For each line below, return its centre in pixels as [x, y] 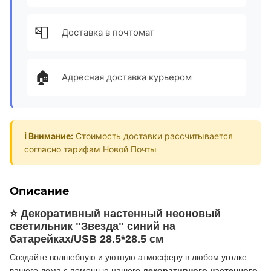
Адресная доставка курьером [127, 77]
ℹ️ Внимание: [49, 136]
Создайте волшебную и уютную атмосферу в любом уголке [128, 257]
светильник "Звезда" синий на [93, 226]
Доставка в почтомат [108, 32]
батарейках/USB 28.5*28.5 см [87, 239]
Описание [40, 191]
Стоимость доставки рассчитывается [153, 136]
